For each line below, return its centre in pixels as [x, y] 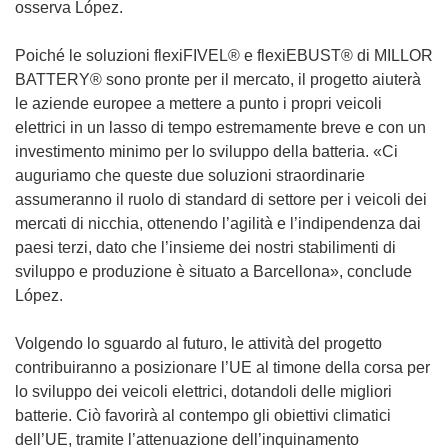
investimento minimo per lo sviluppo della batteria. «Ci [206, 151]
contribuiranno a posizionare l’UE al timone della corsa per [222, 367]
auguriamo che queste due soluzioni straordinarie [190, 175]
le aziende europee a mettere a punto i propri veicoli [198, 103]
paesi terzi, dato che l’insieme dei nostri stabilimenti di [205, 247]
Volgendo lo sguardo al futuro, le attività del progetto [198, 343]
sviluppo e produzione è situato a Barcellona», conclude [213, 271]
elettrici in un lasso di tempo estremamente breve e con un [220, 127]
